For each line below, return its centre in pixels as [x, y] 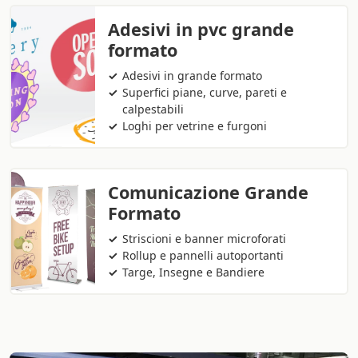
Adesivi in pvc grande [201, 30]
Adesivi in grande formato [193, 76]
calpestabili [153, 109]
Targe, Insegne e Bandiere [194, 272]
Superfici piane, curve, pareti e [205, 93]
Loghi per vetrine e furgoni [195, 126]
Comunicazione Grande [208, 193]
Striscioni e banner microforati [205, 239]
